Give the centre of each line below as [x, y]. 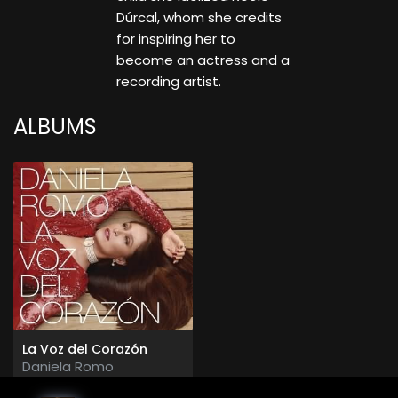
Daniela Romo [68, 367]
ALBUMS [55, 127]
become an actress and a [203, 60]
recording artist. [168, 82]
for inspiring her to [175, 39]
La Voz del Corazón [85, 350]
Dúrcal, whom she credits [199, 18]
